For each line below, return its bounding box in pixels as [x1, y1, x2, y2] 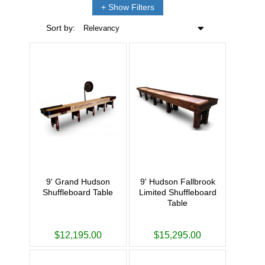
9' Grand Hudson [46, 176, 110, 186]
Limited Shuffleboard [138, 187, 216, 197]
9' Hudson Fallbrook [140, 176, 215, 186]
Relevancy [83, 23, 119, 33]
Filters [129, 2, 154, 12]
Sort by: [46, 23, 75, 33]
